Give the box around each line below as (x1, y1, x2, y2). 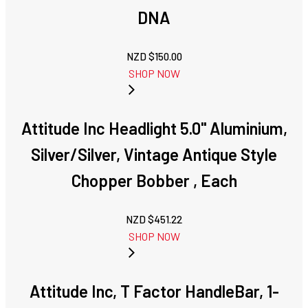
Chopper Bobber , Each (71, 170, 237, 191)
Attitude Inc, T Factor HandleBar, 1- (29, 281, 279, 302)
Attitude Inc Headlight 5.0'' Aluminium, (21, 118, 287, 139)
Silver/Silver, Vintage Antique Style (31, 144, 277, 165)
